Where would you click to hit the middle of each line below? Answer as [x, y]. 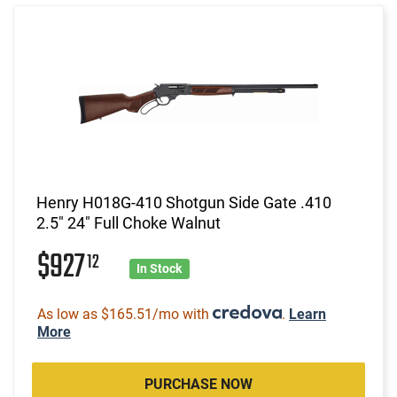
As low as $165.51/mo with [125, 314]
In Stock [160, 268]
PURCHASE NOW [198, 384]
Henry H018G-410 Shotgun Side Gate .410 [184, 202]
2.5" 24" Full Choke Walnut [128, 222]
